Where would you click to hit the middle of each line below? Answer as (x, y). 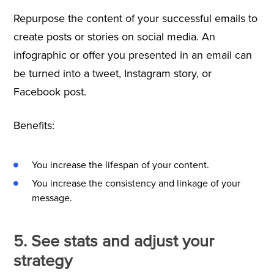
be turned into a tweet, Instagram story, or (112, 73)
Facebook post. (51, 91)
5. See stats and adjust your (113, 241)
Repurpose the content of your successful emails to (135, 18)
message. (52, 198)
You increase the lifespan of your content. (121, 165)
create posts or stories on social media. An (114, 36)
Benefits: (35, 125)
